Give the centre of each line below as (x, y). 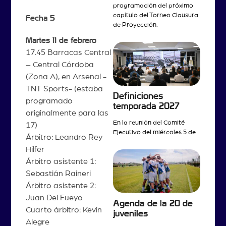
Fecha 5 (40, 18)
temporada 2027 (146, 106)
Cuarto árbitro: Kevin (64, 210)
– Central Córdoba (60, 64)
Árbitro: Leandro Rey (64, 137)
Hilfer (35, 149)
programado (49, 101)
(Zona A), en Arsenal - (66, 76)
